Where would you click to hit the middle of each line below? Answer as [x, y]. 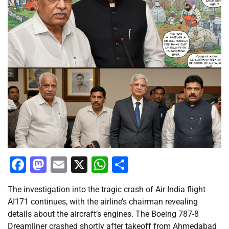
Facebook [61, 164]
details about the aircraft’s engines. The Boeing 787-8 [103, 214]
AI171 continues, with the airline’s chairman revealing [103, 201]
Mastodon [83, 164]
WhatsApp [145, 164]
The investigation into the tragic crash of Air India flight [107, 189]
